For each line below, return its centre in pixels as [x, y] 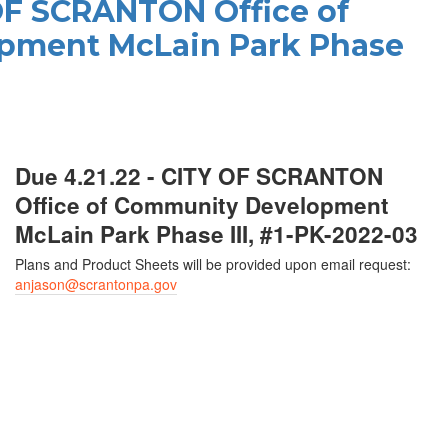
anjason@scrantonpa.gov [96, 284]
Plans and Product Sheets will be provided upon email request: [213, 264]
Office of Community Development [202, 205]
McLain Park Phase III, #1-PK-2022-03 [217, 234]
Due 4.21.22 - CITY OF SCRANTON [199, 176]
